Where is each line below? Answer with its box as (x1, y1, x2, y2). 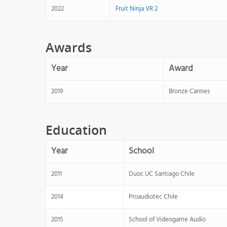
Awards (46, 39, 92, 56)
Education (46, 121, 107, 138)
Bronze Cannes (169, 86, 210, 97)
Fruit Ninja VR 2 (116, 4, 158, 14)
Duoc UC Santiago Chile (129, 169, 195, 179)
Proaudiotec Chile (129, 192, 178, 202)
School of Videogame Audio (129, 214, 206, 225)
